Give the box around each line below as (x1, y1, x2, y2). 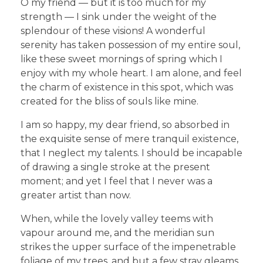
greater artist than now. (21, 189, 131, 201)
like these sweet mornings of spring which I (21, 53, 222, 65)
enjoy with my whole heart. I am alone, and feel (21, 67, 242, 79)
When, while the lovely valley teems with (21, 213, 213, 224)
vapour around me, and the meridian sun (21, 227, 214, 238)
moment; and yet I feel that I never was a (21, 175, 213, 187)
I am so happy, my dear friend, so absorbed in (21, 119, 230, 130)
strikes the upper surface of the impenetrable (21, 241, 236, 252)
